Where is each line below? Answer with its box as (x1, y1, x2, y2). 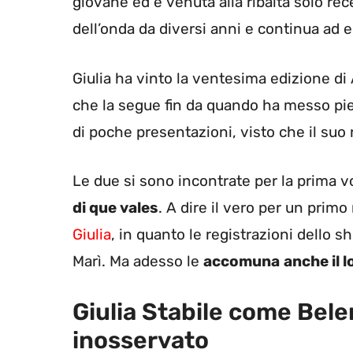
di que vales (72, 199, 158, 217)
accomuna (203, 252, 280, 271)
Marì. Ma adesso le (72, 252, 203, 271)
